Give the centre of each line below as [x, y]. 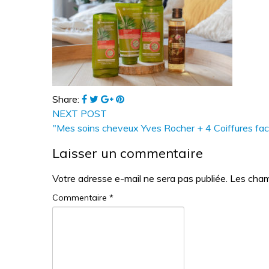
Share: [67, 99]
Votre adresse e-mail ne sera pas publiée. [140, 178]
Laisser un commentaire [128, 153]
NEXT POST [80, 113]
